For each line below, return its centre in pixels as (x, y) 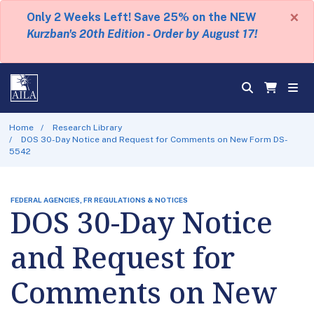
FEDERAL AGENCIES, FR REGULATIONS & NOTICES (99, 199)
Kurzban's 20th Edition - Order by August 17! (142, 34)
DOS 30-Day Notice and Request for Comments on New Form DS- (155, 139)
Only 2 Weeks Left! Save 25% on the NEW (142, 17)
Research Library (88, 127)
